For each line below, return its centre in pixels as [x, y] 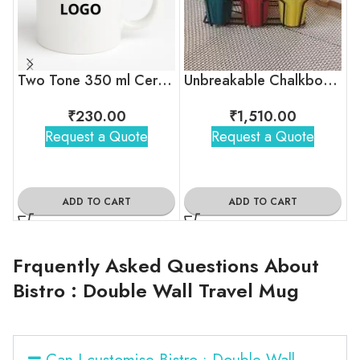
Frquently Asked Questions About [166, 265]
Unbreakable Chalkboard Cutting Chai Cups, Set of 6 [330, 80]
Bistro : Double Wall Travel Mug [156, 290]
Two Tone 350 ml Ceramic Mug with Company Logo [165, 80]
